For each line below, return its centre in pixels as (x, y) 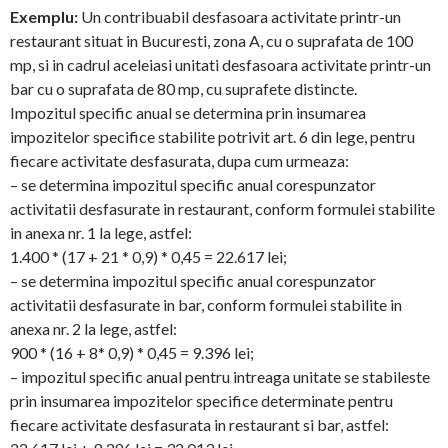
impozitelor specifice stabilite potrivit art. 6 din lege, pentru (212, 136)
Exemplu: (45, 16)
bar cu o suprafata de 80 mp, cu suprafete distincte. (183, 88)
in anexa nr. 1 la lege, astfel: (101, 232)
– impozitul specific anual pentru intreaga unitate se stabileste (220, 376)
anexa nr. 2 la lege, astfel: (93, 328)
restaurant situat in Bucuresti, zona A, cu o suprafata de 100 (211, 40)
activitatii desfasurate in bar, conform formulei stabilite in (206, 304)
